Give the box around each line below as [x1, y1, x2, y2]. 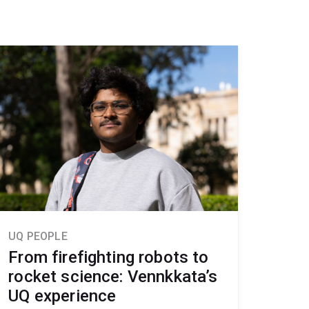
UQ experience [8, 286, 117, 306]
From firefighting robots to [8, 247, 209, 267]
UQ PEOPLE [8, 229, 68, 243]
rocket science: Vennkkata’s [8, 266, 218, 286]
